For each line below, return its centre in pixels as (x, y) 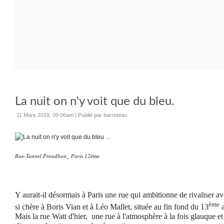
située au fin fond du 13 (171, 207)
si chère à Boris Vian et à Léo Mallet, (74, 207)
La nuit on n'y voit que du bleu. (95, 101)
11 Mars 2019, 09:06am (45, 115)
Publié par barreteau (102, 115)
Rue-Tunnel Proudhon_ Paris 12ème (57, 156)
